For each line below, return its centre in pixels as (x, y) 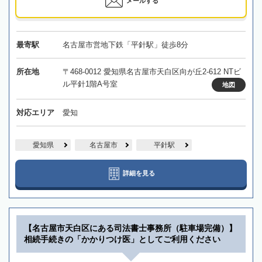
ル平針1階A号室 (90, 84)
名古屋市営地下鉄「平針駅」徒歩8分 (125, 45)
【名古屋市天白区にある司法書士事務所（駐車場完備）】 (130, 228)
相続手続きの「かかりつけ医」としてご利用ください (122, 239)
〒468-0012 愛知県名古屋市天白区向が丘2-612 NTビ (151, 72)
